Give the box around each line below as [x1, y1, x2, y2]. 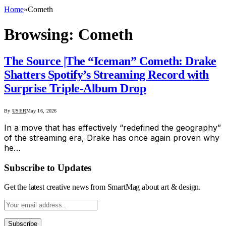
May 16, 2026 [26, 107, 57, 114]
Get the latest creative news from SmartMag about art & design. [4, 183, 201, 192]
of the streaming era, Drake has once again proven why [4, 132, 219, 143]
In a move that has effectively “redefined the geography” [4, 122, 221, 133]
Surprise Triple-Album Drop [4, 81, 146, 95]
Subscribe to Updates [4, 162, 91, 173]
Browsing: [4, 25, 78, 43]
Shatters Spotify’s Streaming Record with [4, 68, 209, 81]
